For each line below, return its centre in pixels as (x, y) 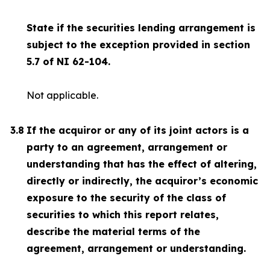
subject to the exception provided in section (138, 45)
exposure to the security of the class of (126, 198)
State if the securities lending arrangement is (141, 28)
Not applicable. (62, 95)
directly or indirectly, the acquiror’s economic (142, 181)
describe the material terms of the (113, 231)
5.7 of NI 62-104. (68, 61)
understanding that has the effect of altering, (142, 164)
